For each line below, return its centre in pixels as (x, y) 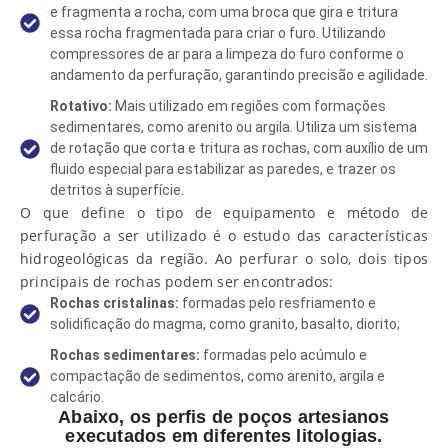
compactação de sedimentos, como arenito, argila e (217, 376)
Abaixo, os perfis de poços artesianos (224, 417)
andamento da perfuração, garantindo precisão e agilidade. (239, 75)
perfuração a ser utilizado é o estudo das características (224, 235)
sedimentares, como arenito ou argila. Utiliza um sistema (233, 127)
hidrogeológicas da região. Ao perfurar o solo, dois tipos (224, 258)
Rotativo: (81, 106)
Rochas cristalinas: (114, 303)
